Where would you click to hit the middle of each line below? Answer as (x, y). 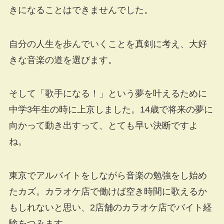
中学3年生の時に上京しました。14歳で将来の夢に (111, 110)
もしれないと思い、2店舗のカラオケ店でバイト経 (110, 208)
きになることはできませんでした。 (81, 10)
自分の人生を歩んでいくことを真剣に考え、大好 (108, 44)
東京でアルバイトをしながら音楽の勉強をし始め (108, 176)
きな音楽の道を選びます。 (63, 60)
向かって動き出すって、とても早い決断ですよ (103, 126)
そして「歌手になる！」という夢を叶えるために (108, 94)
